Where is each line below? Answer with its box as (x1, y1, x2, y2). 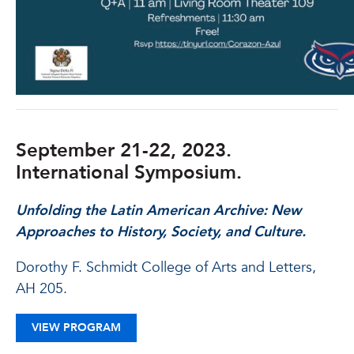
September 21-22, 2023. (16, 137, 232, 164)
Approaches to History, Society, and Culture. (16, 222, 306, 242)
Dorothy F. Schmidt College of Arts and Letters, (16, 258, 316, 277)
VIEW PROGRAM (32, 320, 121, 335)
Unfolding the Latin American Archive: (16, 201, 271, 220)
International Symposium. (16, 160, 242, 186)
